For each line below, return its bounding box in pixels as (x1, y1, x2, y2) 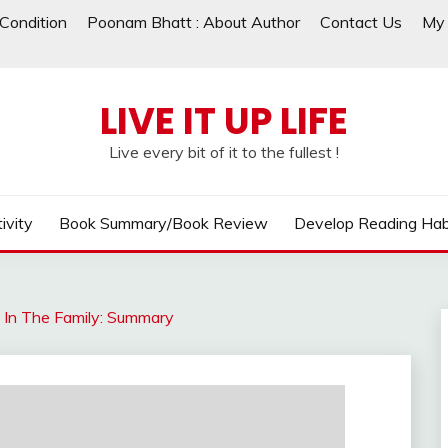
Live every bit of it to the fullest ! (109, 142, 339, 162)
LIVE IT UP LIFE (100, 95, 348, 147)
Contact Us (320, 12, 402, 32)
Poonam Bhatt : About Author (87, 12, 300, 32)
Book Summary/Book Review (59, 213, 268, 233)
